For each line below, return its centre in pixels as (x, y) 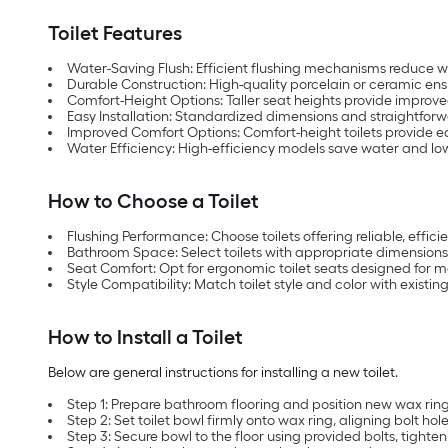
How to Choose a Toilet (153, 201)
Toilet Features (115, 33)
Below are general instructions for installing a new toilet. (223, 373)
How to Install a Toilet (145, 337)
